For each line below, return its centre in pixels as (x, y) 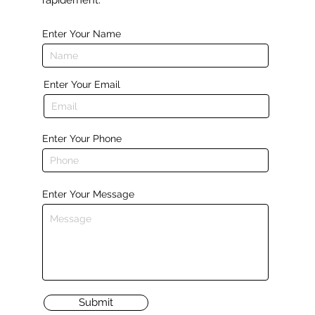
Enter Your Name (81, 34)
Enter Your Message (88, 194)
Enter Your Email (82, 84)
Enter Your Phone (82, 139)
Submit (96, 302)
